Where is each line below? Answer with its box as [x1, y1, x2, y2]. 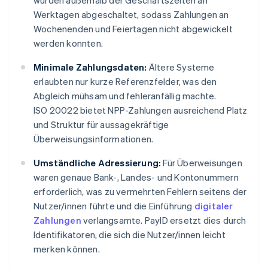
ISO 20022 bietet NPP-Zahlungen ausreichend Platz [33, 104, 248, 117]
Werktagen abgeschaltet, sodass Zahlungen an [33, 8, 229, 21]
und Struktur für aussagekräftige [33, 118, 169, 131]
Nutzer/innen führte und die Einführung [33, 200, 194, 212]
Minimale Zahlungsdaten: [33, 61, 147, 74]
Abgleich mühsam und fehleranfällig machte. [33, 90, 217, 102]
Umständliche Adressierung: [33, 157, 162, 169]
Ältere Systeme [147, 61, 215, 74]
